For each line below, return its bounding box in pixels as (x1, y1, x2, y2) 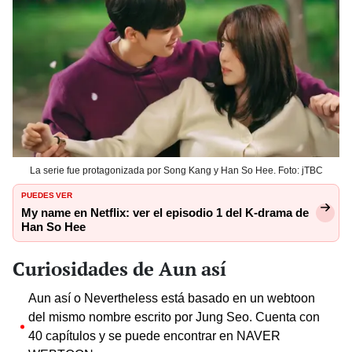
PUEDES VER (21, 187, 72, 200)
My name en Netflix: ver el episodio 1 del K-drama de (21, 205, 309, 220)
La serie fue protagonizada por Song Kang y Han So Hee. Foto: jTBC (29, 164, 323, 176)
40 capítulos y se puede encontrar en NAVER (28, 328, 280, 343)
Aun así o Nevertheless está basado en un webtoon (28, 290, 315, 306)
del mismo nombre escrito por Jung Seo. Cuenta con (28, 309, 320, 324)
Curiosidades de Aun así (13, 255, 226, 281)
